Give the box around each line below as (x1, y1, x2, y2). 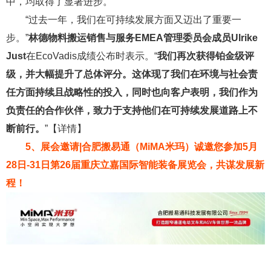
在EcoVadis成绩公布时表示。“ (26, 51, 157, 62)
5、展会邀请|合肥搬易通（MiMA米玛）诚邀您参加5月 (25, 142, 258, 152)
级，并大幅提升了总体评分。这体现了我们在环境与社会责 (6, 69, 258, 80)
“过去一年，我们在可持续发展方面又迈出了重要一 (25, 15, 241, 25)
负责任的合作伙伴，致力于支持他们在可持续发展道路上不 (6, 105, 258, 116)
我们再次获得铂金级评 (157, 51, 254, 62)
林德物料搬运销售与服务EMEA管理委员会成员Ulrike (28, 33, 258, 44)
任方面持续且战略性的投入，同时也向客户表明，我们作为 (6, 87, 258, 98)
